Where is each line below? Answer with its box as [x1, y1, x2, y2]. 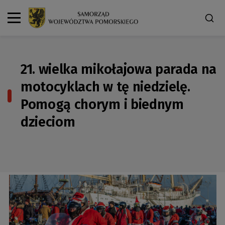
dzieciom [21, 114, 75, 130]
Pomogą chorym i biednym [21, 96, 184, 113]
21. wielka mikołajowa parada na [21, 61, 217, 77]
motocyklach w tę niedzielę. [21, 78, 190, 95]
